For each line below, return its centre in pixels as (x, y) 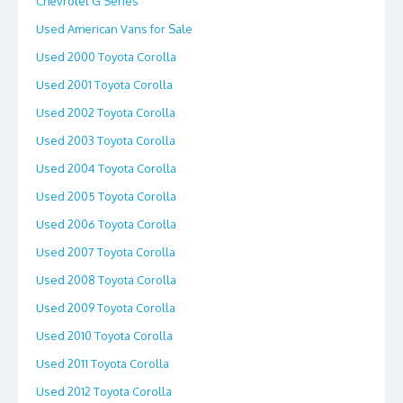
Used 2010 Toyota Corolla (104, 335)
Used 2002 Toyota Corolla (106, 112)
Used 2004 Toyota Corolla (106, 168)
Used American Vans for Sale (114, 28)
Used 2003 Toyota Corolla (106, 140)
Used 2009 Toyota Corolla (106, 307)
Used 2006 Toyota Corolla (106, 224)
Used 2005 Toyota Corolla (106, 196)
